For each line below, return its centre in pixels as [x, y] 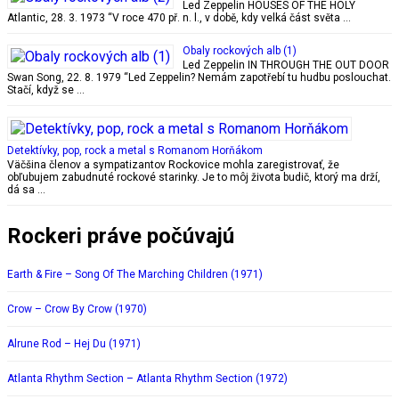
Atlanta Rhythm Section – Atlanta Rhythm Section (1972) [147, 379]
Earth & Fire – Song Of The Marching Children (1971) [135, 275]
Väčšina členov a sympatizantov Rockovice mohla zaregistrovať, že [173, 165]
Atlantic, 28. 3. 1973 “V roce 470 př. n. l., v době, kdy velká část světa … [179, 18]
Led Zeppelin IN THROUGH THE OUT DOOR [286, 65]
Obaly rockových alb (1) [240, 51]
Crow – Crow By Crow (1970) [77, 309]
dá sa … [26, 190]
